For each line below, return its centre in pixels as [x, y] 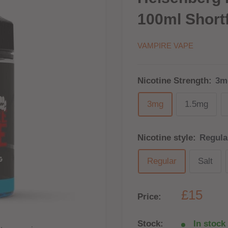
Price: [149, 197]
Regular [162, 161]
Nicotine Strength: [176, 81]
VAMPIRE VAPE [165, 46]
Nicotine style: [168, 138]
